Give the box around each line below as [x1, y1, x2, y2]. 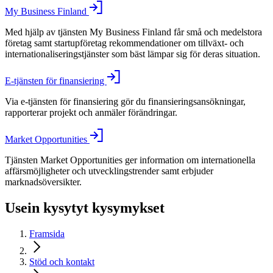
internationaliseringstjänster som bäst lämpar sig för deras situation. [5, 49, 263, 59]
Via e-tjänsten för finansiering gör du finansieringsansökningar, [5, 96, 246, 107]
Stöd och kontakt [29, 256, 94, 267]
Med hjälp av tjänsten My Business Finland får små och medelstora [5, 27, 262, 37]
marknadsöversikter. [5, 177, 82, 187]
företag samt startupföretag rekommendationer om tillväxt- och [5, 38, 244, 48]
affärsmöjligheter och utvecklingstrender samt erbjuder [5, 166, 213, 176]
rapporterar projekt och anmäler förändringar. [5, 107, 177, 118]
